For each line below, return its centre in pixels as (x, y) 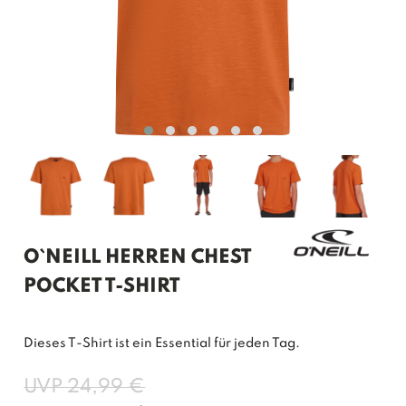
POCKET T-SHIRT (102, 286)
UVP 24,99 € (85, 387)
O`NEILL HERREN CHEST (138, 257)
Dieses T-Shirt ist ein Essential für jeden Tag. (162, 343)
